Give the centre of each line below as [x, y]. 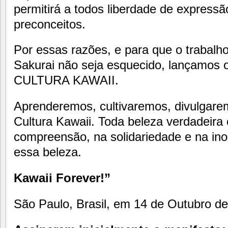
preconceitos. [50, 24]
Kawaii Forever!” [62, 178]
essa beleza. [48, 152]
